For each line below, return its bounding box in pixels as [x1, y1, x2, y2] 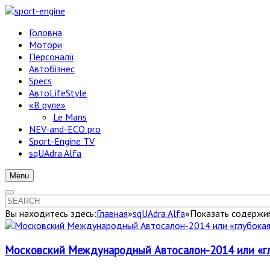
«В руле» [29, 99, 66, 111]
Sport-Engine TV [29, 135, 95, 147]
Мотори [29, 39, 62, 51]
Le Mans [53, 111, 87, 123]
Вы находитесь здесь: [5, 207, 96, 219]
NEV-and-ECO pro [29, 123, 101, 135]
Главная [96, 207, 128, 219]
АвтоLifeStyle [29, 87, 87, 99]
